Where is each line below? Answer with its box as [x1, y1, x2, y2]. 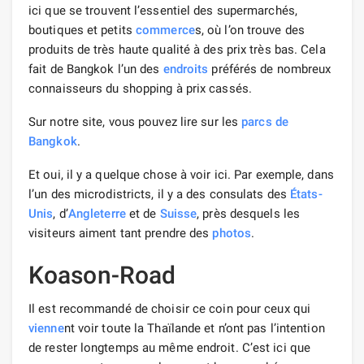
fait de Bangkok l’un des [28, 61, 163, 76]
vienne [28, 320, 64, 336]
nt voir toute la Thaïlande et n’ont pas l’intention [63, 320, 325, 336]
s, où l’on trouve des [194, 22, 305, 37]
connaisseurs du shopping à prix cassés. [28, 80, 252, 96]
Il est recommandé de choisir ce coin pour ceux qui [28, 301, 311, 316]
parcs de [241, 114, 288, 129]
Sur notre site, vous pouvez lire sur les [28, 114, 242, 129]
